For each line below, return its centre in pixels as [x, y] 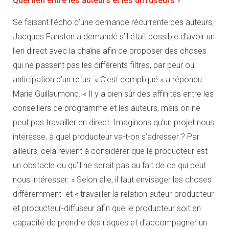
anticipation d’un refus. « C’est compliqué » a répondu [107, 79]
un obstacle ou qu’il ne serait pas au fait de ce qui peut [109, 165]
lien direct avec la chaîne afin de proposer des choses [110, 51]
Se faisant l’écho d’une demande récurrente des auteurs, [113, 22]
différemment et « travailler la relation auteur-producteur [113, 194]
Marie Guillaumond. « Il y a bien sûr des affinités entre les [113, 94]
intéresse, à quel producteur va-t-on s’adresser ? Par [106, 136]
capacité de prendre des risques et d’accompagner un [110, 222]
